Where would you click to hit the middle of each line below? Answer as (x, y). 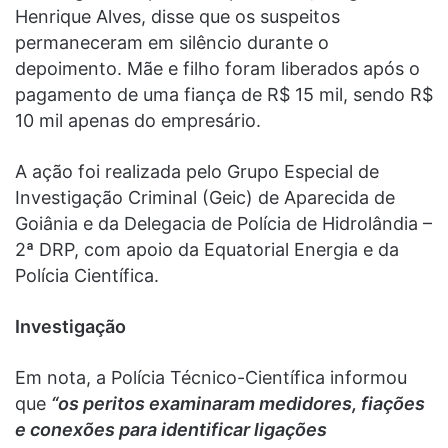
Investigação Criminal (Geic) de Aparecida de (205, 197)
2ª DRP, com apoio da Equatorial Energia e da (207, 249)
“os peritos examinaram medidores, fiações (238, 403)
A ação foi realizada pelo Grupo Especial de (197, 171)
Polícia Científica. (87, 275)
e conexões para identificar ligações (171, 429)
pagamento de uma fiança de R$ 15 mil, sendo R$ (224, 94)
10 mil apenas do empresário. (138, 120)
